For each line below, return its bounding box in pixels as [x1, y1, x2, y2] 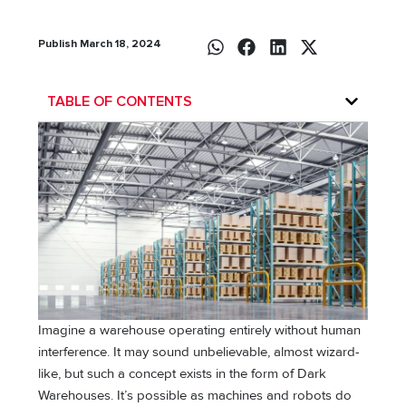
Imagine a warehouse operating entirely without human [38, 322, 362, 338]
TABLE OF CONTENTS [47, 93, 193, 109]
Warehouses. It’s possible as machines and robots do [38, 387, 353, 403]
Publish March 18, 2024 [38, 36, 162, 51]
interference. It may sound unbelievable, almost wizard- [38, 343, 361, 360]
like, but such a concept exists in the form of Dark [38, 365, 327, 382]
